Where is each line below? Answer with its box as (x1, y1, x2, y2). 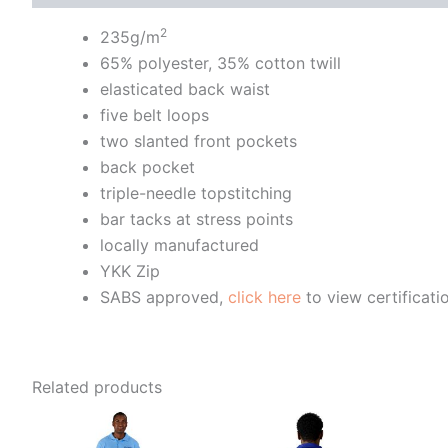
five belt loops (100, 104, 209, 125)
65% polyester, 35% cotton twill (100, 52, 341, 73)
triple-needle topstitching (100, 182, 292, 203)
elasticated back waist (100, 78, 270, 99)
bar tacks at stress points (100, 208, 293, 229)
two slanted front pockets (100, 130, 297, 151)
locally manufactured (100, 234, 259, 255)
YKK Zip (100, 260, 160, 281)
